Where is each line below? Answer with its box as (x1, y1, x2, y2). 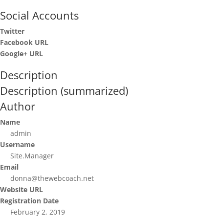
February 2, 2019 (10, 207, 65, 217)
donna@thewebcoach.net (10, 174, 94, 183)
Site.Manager (10, 151, 54, 161)
